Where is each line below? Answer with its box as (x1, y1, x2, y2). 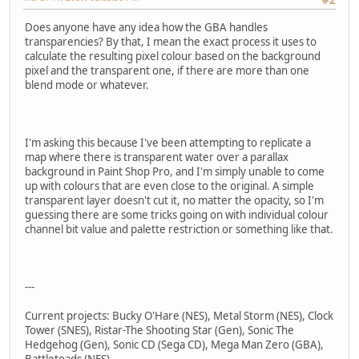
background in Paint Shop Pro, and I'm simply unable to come (25, 164, 325, 179)
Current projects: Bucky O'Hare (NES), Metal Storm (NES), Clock (25, 309, 333, 324)
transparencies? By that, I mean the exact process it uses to (25, 34, 317, 50)
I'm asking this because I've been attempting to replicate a (25, 135, 311, 151)
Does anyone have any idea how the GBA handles (25, 20, 268, 35)
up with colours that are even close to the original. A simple (25, 179, 314, 194)
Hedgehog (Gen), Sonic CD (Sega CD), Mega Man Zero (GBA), (25, 337, 324, 353)
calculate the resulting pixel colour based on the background (25, 49, 321, 64)
